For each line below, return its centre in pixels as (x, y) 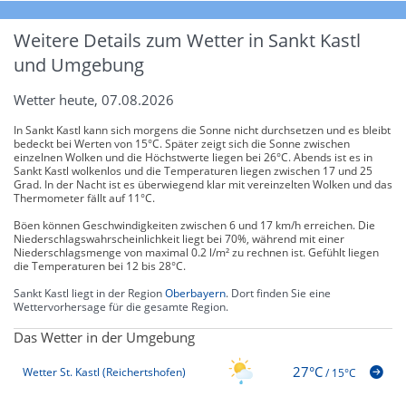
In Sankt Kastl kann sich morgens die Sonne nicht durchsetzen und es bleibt (202, 130)
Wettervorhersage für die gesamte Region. (121, 306)
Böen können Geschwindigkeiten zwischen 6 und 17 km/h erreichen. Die (194, 225)
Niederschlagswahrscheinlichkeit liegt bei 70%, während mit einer (179, 238)
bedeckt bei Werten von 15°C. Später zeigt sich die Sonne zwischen (182, 143)
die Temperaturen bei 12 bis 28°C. (100, 266)
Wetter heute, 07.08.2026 (94, 99)
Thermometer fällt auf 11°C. (84, 198)
